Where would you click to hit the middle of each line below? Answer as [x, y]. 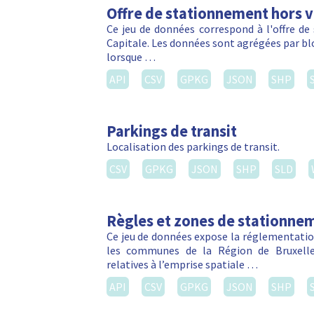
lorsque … [131, 57]
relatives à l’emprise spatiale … [182, 265]
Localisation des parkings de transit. [193, 147]
